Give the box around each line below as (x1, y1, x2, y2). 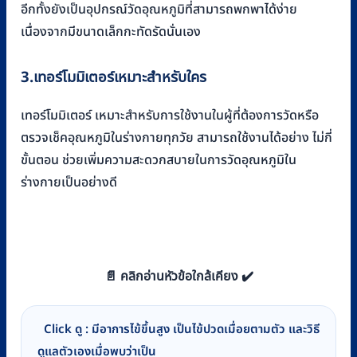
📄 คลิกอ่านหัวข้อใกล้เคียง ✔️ (104, 267, 253, 287)
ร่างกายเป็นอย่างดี (21, 173, 117, 193)
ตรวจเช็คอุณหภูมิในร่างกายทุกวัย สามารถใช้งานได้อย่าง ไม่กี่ (21, 128, 332, 148)
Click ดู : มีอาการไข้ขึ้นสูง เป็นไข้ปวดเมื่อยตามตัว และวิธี (44, 320, 320, 339)
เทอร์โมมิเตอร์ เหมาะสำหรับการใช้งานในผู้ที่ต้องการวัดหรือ (21, 106, 319, 126)
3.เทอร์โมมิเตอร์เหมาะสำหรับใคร (21, 66, 206, 89)
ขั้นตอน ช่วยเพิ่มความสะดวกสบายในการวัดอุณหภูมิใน (21, 151, 296, 171)
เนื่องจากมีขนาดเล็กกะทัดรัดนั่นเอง (21, 22, 201, 42)
